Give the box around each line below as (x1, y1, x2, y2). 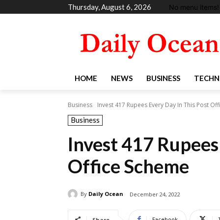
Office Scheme (68, 154, 189, 177)
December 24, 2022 (130, 190, 180, 198)
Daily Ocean (88, 190, 123, 198)
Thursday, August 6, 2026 (68, 2, 151, 11)
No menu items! (169, 2, 219, 11)
